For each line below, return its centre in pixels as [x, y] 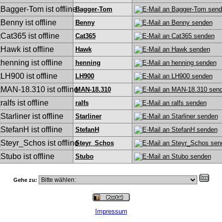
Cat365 [85, 36]
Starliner [88, 116]
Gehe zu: [26, 180]
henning [88, 63]
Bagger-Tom [94, 9]
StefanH [87, 130]
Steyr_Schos [94, 143]
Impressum [111, 211]
